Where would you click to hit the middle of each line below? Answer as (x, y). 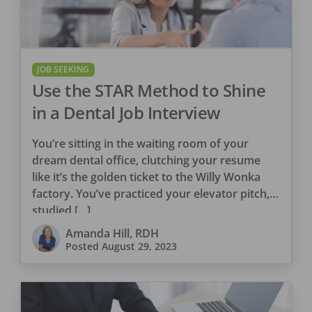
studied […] (61, 211)
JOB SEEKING (63, 69)
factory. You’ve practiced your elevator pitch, (150, 194)
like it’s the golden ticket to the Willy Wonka (146, 177)
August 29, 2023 (139, 247)
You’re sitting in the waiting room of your (140, 144)
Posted (83, 247)
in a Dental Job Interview (126, 113)
